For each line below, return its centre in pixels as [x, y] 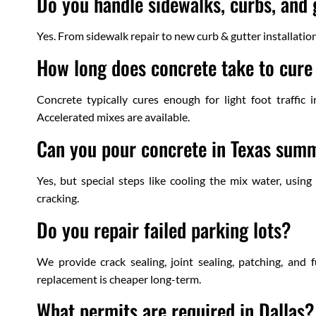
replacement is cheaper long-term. [119, 279]
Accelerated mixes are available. [113, 117]
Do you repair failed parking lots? [164, 230]
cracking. [58, 198]
